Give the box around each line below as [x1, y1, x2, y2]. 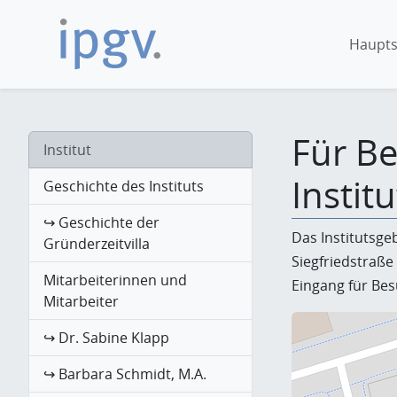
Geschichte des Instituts [43, 176, 204, 197]
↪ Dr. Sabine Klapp [43, 328, 169, 348]
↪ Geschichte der [43, 213, 160, 233]
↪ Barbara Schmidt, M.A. [43, 364, 206, 385]
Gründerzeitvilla [43, 234, 150, 254]
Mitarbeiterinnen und [43, 270, 187, 291]
